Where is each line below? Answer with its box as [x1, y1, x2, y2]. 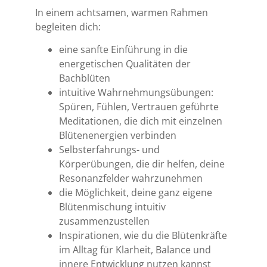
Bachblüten [59, 72, 111, 85]
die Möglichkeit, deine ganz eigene [59, 186, 213, 200]
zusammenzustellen [59, 215, 150, 228]
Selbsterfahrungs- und [59, 143, 160, 157]
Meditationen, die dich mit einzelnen [59, 114, 223, 128]
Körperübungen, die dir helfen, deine [59, 157, 225, 171]
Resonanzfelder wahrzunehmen [59, 172, 203, 185]
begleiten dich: [35, 20, 101, 34]
